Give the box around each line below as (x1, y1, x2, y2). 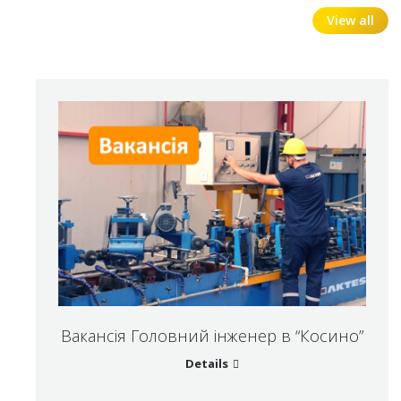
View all (326, 12, 374, 29)
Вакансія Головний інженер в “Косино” (61, 325, 363, 347)
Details (185, 355, 228, 372)
